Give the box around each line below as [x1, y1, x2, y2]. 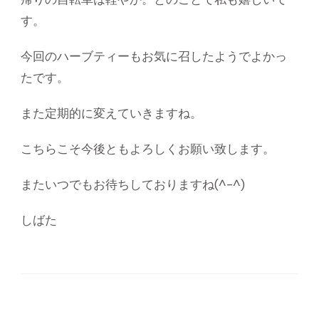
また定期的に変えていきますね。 [21, 105, 202, 121]
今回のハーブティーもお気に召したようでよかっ [21, 48, 287, 64]
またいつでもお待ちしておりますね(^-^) [21, 177, 245, 192]
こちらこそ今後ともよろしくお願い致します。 [21, 141, 275, 157]
